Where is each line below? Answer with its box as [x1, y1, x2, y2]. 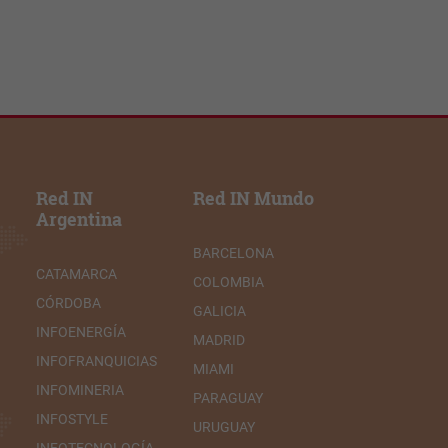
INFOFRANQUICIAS [35, 353, 157, 370]
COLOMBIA [192, 274, 264, 291]
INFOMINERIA [35, 382, 124, 399]
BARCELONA [192, 245, 274, 262]
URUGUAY [192, 419, 255, 436]
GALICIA [192, 303, 246, 320]
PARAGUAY [192, 390, 263, 407]
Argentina [35, 207, 122, 232]
